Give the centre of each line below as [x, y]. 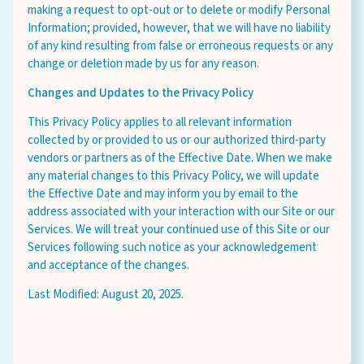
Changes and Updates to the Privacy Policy [141, 93]
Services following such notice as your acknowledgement [172, 247]
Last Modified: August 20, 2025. [106, 295]
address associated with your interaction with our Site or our [181, 212]
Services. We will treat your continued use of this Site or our [179, 230]
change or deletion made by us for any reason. [143, 64]
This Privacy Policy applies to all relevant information [160, 122]
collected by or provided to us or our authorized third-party [177, 140]
